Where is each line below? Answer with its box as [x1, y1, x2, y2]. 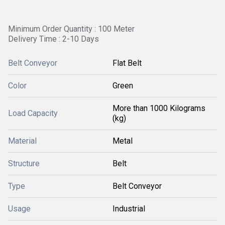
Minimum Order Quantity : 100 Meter [8, 24, 135, 34]
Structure [8, 159, 40, 168]
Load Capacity [8, 108, 58, 118]
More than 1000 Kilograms [113, 103, 205, 113]
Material [8, 136, 37, 146]
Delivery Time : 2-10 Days [8, 34, 99, 44]
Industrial [113, 204, 145, 213]
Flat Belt [113, 58, 142, 68]
